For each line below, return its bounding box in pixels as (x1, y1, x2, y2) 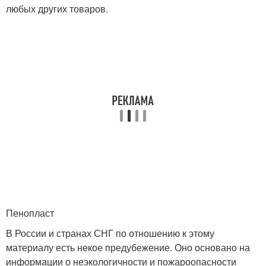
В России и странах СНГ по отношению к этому (6, 226, 214, 240)
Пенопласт (6, 206, 54, 220)
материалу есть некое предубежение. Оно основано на (6, 240, 250, 255)
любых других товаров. (6, 2, 108, 16)
